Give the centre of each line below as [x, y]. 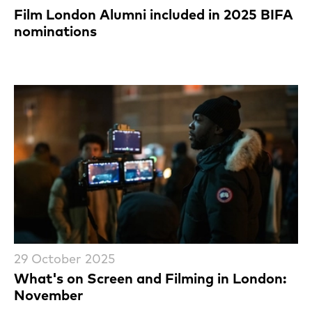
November [48, 295]
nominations [55, 31]
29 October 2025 [64, 258]
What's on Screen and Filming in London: [150, 278]
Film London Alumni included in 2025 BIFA [154, 14]
